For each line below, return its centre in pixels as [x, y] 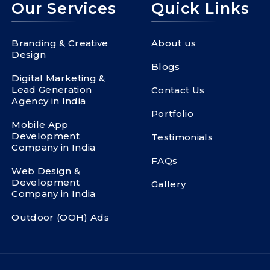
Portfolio [172, 114]
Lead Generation [52, 89]
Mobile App [40, 124]
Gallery [168, 184]
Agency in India [49, 101]
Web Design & [46, 171]
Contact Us [178, 90]
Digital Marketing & [58, 78]
